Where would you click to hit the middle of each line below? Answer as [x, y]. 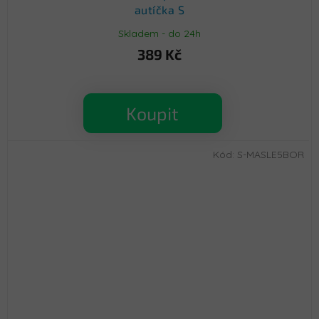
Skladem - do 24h [159, 33]
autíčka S [159, 10]
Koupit [152, 114]
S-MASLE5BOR [271, 155]
